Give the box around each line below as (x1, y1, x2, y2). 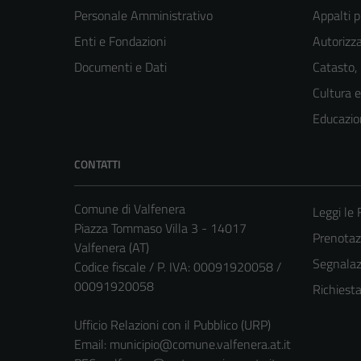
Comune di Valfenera (74, 198, 185, 218)
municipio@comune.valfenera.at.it (110, 334, 291, 354)
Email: (74, 334, 110, 354)
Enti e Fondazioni (74, 31, 166, 51)
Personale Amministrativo (74, 5, 213, 25)
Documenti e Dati (74, 56, 167, 77)
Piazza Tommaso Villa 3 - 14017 (74, 218, 247, 238)
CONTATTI (74, 155, 121, 172)
